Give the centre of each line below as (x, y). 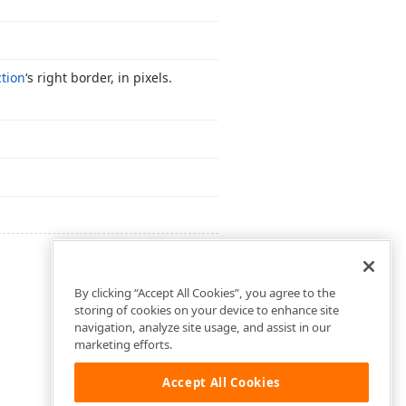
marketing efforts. (124, 345)
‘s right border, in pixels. (99, 77)
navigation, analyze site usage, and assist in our (203, 328)
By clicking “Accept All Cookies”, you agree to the (205, 293)
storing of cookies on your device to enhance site (207, 310)
